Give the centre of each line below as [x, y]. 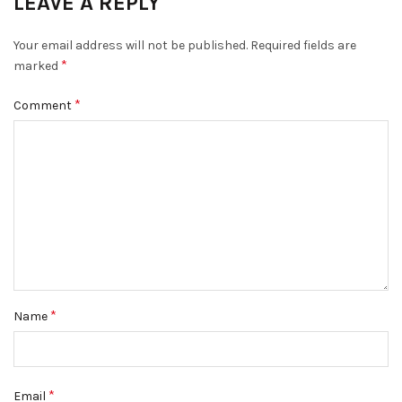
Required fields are [303, 45]
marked [37, 66]
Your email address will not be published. [131, 45]
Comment [44, 105]
